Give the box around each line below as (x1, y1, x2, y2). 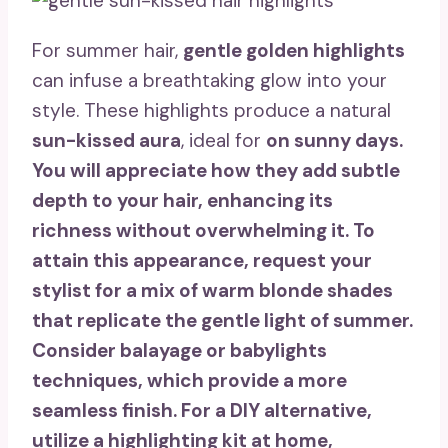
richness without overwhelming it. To (32, 217, 375, 243)
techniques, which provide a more (32, 367, 347, 393)
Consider (32, 337, 120, 363)
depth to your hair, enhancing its (32, 187, 333, 213)
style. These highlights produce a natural (32, 97, 391, 123)
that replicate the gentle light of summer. (32, 307, 413, 333)
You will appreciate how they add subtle (32, 157, 400, 183)
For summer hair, (32, 37, 183, 63)
